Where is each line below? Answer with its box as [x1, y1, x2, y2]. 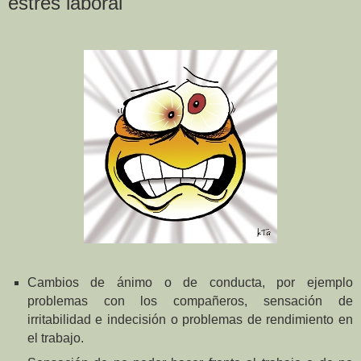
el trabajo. [27, 330, 84, 345]
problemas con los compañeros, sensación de [27, 293, 353, 308]
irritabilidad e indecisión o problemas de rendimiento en [27, 312, 353, 326]
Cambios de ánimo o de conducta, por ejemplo [27, 275, 353, 289]
